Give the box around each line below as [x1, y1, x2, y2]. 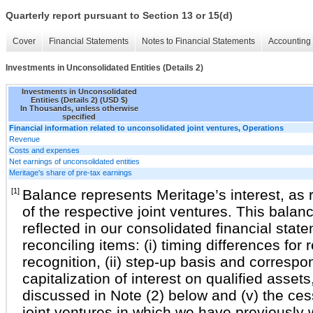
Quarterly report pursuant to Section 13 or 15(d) [6, 10, 233, 22]
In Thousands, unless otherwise [20, 103, 138, 112]
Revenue [9, 134, 40, 143]
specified [62, 112, 96, 121]
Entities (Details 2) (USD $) [30, 95, 128, 104]
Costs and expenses [9, 145, 80, 154]
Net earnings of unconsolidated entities [9, 156, 140, 166]
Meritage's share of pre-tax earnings [9, 168, 132, 177]
